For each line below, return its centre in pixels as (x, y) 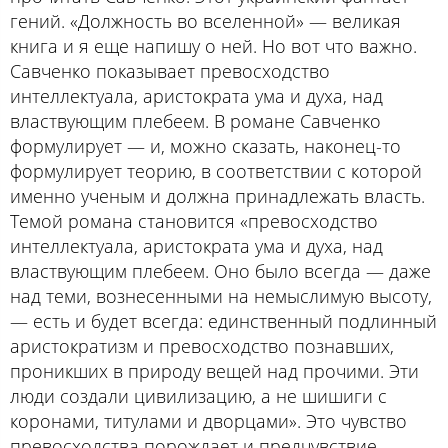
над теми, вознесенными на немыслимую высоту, (221, 295)
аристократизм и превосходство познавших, (202, 345)
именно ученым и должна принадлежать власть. (217, 195)
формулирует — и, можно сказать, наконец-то (205, 145)
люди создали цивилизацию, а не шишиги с (198, 395)
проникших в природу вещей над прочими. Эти (214, 370)
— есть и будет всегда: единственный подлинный (223, 320)
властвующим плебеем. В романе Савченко (195, 120)
